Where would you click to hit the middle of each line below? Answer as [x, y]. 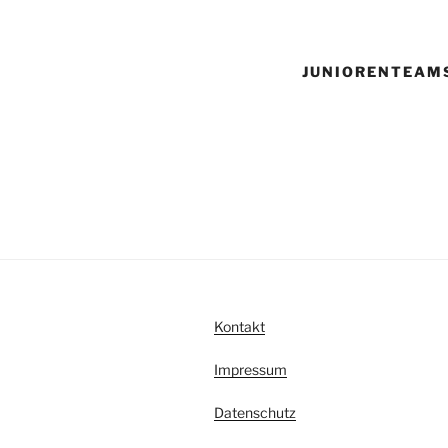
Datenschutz [255, 412]
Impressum [250, 369]
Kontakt [239, 326]
